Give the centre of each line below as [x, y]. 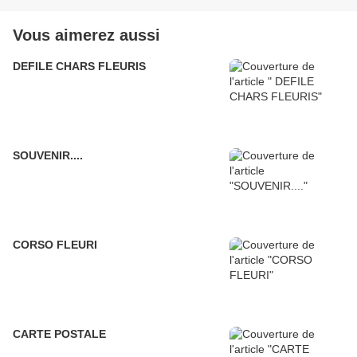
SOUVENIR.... [48, 156]
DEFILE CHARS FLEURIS [79, 67]
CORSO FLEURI [55, 245]
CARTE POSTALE [59, 334]
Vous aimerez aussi [86, 35]
